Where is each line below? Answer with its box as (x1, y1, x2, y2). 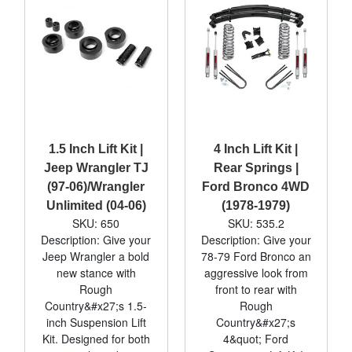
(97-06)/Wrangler (47, 179, 145, 193)
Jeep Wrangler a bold (42, 247, 150, 264)
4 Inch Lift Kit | (214, 141, 299, 156)
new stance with (56, 264, 136, 280)
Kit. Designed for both (42, 330, 150, 346)
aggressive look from (203, 264, 308, 280)
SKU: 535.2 (227, 214, 284, 231)
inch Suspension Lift (46, 313, 146, 330)
